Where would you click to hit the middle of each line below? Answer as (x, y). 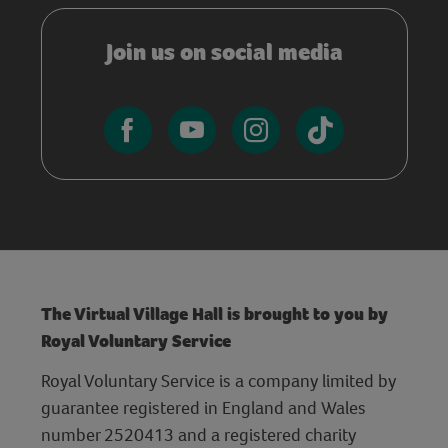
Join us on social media (224, 51)
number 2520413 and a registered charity (198, 434)
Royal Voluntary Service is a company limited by (218, 380)
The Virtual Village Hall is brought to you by (214, 313)
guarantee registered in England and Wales (203, 407)
